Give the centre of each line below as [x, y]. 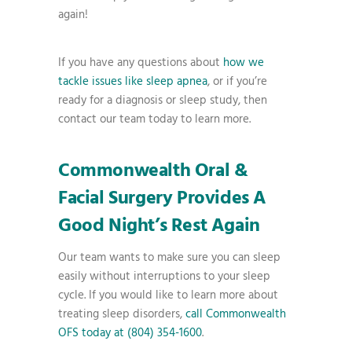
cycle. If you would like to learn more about [168, 295]
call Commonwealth [236, 314]
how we [244, 63]
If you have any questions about [141, 63]
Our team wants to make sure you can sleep [169, 258]
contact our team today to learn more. [154, 119]
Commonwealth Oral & [153, 171]
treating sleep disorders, [122, 314]
